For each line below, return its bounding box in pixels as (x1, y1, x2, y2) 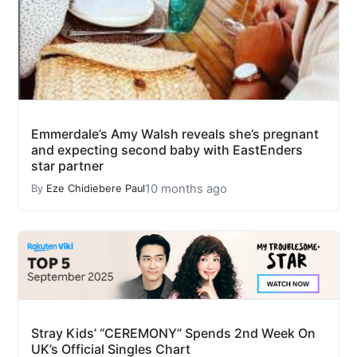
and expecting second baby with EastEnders (31, 141, 303, 158)
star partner (31, 157, 104, 174)
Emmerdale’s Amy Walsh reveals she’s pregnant (31, 125, 319, 142)
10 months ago (145, 181, 227, 196)
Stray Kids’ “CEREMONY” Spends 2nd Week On (31, 325, 316, 342)
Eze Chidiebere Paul (46, 182, 145, 195)
